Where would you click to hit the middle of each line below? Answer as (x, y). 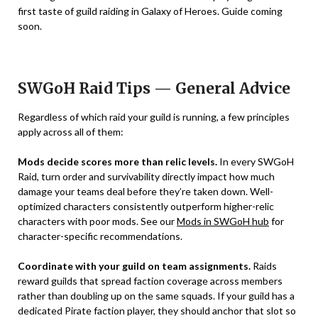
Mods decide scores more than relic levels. (117, 161)
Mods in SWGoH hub (223, 221)
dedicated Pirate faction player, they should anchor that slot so (157, 311)
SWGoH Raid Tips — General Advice (154, 88)
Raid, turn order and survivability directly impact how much (146, 176)
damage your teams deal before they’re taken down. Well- (146, 191)
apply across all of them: (71, 132)
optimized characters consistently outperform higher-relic (146, 206)
